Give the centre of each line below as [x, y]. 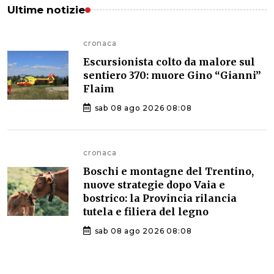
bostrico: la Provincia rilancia [160, 198]
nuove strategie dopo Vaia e [154, 184]
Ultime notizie [46, 9]
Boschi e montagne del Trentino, [168, 171]
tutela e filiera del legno [146, 211]
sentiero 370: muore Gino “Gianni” [172, 75]
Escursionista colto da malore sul [169, 61]
